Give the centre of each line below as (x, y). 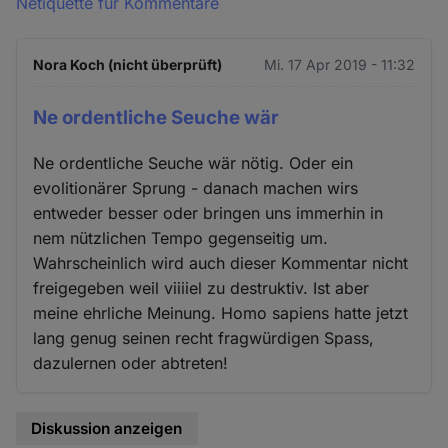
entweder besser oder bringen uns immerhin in (208, 213)
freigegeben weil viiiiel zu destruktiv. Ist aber (201, 288)
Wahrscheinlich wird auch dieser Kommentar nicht (221, 263)
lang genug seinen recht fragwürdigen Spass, (204, 338)
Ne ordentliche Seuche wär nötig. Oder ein (193, 163)
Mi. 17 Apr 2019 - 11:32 (339, 65)
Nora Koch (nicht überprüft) (128, 65)
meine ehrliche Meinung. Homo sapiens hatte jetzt (221, 313)
